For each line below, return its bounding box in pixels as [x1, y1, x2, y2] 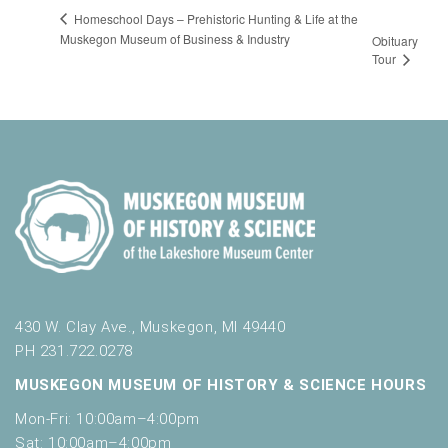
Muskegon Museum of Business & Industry [60, 29, 290, 47]
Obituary [371, 32, 418, 50]
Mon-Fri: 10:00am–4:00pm [15, 409, 200, 428]
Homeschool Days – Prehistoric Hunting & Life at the [71, 9, 358, 27]
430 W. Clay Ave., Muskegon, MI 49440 [15, 317, 286, 336]
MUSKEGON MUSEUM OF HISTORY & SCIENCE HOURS [15, 375, 427, 394]
